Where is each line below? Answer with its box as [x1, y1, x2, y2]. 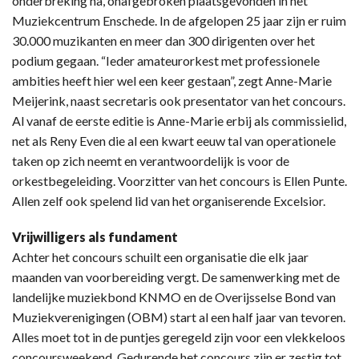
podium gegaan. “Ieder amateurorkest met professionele [12, 52, 320, 68]
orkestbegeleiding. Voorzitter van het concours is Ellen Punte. [12, 172, 347, 188]
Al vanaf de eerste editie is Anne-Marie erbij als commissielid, [12, 112, 346, 128]
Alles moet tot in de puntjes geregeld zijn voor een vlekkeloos [12, 329, 345, 345]
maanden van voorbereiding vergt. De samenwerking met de [12, 268, 340, 284]
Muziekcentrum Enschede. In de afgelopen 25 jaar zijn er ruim [12, 12, 346, 28]
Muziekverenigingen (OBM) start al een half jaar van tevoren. [12, 309, 345, 325]
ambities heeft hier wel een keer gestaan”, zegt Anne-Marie [12, 72, 332, 88]
